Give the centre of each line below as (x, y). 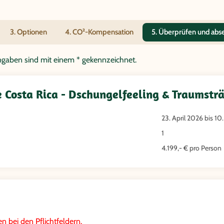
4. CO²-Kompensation (99, 32)
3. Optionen (28, 32)
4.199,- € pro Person (191, 148)
